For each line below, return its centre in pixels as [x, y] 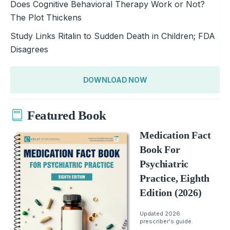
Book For [160, 149]
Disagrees [29, 49]
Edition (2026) [171, 192]
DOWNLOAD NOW [115, 80]
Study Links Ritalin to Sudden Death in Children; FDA [113, 36]
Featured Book [67, 116]
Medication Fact [175, 135]
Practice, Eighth [175, 178]
